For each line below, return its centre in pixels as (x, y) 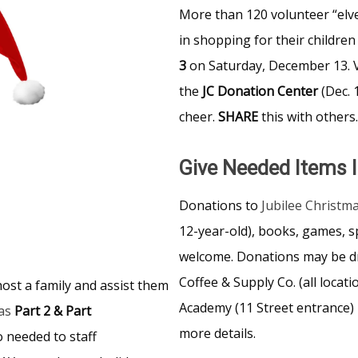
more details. (217, 333)
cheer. (199, 116)
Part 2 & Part (51, 310)
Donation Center (269, 91)
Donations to (220, 205)
